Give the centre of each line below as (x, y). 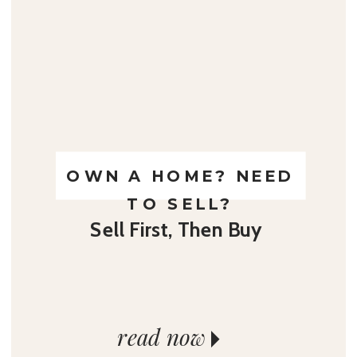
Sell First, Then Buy (177, 230)
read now (162, 336)
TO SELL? (180, 204)
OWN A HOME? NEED (180, 176)
